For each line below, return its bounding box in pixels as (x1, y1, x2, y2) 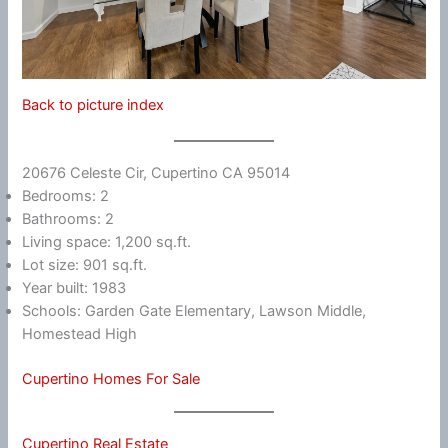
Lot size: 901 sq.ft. (22, 256, 148, 275)
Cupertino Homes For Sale (22, 370, 201, 388)
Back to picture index (22, 95, 165, 114)
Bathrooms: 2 (22, 210, 115, 229)
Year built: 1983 (22, 279, 127, 298)
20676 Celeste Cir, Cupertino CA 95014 (22, 164, 291, 183)
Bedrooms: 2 (22, 187, 110, 206)
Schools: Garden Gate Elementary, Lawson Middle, (22, 302, 367, 321)
